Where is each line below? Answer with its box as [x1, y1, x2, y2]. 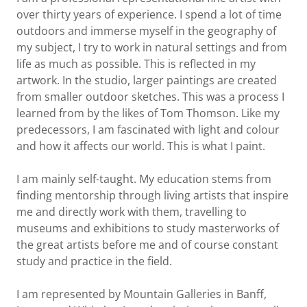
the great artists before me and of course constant [16, 237, 278, 252]
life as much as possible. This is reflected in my [16, 56, 256, 71]
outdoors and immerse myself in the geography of [16, 23, 276, 38]
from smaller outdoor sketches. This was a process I [16, 89, 284, 104]
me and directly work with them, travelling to [16, 204, 247, 219]
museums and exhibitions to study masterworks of [16, 221, 279, 236]
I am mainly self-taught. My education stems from [16, 171, 271, 186]
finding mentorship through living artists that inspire [16, 188, 288, 203]
